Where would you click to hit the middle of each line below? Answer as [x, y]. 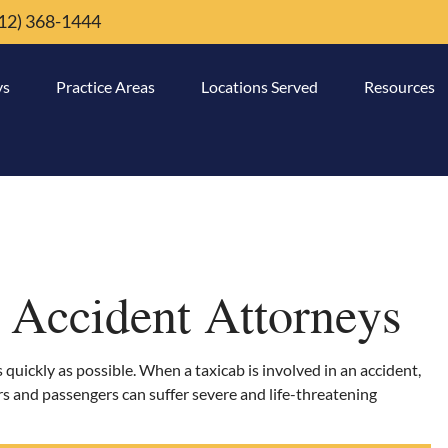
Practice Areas [105, 86]
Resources [399, 86]
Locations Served [259, 86]
